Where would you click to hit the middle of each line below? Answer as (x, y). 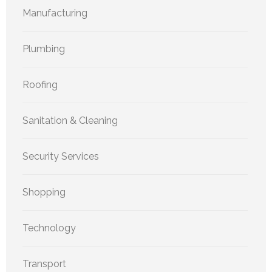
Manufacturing (55, 13)
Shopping (44, 192)
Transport (44, 264)
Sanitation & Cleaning (70, 121)
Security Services (61, 157)
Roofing (40, 85)
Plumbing (44, 49)
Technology (49, 228)
